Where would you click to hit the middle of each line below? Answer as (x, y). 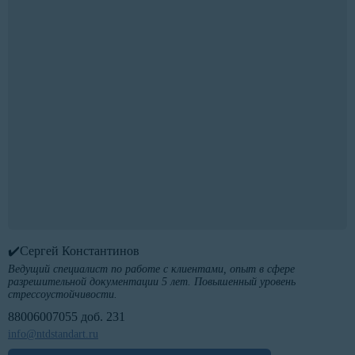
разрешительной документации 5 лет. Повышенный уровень (152, 282)
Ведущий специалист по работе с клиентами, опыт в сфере (151, 269)
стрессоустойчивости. (63, 295)
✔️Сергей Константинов (74, 251)
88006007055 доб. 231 (67, 317)
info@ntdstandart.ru (53, 334)
